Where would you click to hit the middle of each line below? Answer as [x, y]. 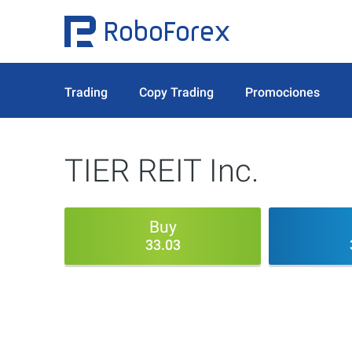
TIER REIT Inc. [162, 171]
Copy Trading [176, 92]
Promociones [282, 92]
